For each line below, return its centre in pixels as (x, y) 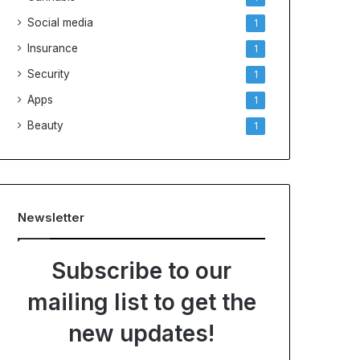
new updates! (141, 333)
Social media (61, 22)
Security (49, 74)
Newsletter (51, 217)
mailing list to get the (141, 302)
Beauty (46, 125)
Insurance (53, 48)
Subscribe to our (141, 271)
